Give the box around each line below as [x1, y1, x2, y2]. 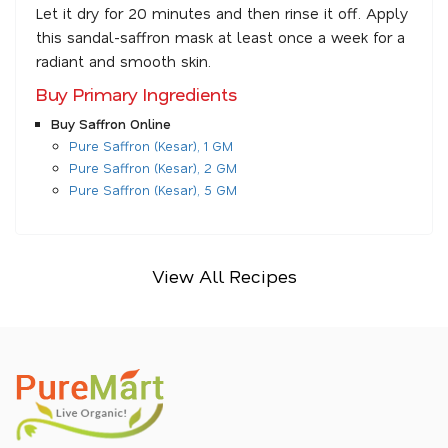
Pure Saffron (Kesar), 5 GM [69, 181, 237, 199]
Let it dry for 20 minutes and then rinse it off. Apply [36, 3, 408, 24]
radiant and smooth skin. [36, 51, 211, 72]
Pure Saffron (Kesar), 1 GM [69, 137, 233, 155]
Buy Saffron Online [51, 115, 171, 133]
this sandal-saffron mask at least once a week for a [36, 27, 405, 48]
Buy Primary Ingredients [36, 82, 237, 107]
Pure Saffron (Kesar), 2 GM [69, 159, 237, 177]
